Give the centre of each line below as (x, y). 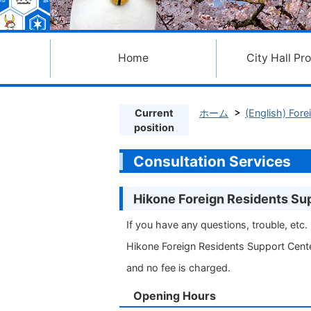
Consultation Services (212, 161)
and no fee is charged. (178, 268)
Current (154, 113)
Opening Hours (175, 296)
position (154, 127)
